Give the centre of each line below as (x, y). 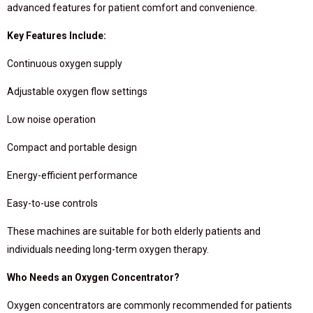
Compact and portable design (72, 147)
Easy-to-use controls (52, 203)
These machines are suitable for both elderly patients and (134, 231)
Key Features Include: (57, 36)
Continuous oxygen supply (65, 64)
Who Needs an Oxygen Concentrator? (93, 277)
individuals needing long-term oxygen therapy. (108, 249)
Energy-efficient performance (72, 175)
